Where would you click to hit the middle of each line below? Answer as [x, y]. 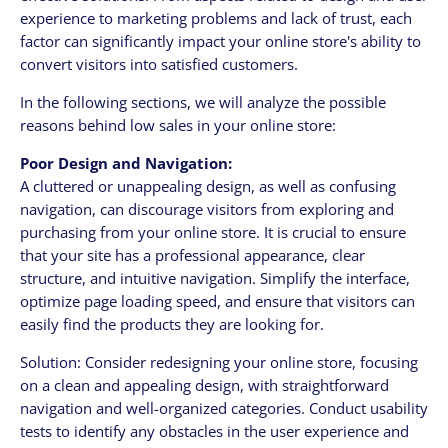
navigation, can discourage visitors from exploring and [207, 208]
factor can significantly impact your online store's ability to [220, 41]
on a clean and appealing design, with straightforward [204, 384]
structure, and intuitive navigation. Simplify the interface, [215, 277]
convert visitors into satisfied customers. [159, 64]
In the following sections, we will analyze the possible [203, 102]
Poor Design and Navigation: [126, 162]
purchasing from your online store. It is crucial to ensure [213, 231]
